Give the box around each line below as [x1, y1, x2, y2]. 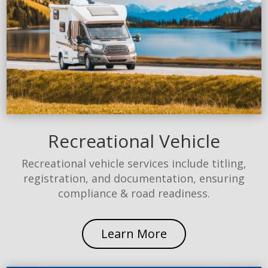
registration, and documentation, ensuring [23, 171, 245, 186]
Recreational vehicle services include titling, [22, 156, 246, 171]
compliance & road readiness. [58, 186, 210, 201]
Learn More [101, 226, 167, 242]
